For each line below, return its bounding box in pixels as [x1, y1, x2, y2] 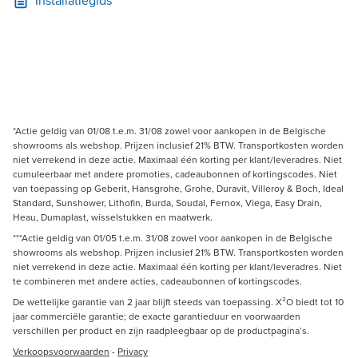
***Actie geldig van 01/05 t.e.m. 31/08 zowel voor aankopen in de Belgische [13, 230, 332, 245]
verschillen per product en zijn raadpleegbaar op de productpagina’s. [13, 323, 312, 338]
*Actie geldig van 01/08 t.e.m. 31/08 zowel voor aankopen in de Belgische [13, 123, 326, 138]
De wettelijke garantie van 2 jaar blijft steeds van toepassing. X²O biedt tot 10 [13, 294, 344, 309]
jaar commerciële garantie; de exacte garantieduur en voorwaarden [13, 308, 300, 324]
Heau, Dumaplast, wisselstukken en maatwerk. [13, 209, 215, 225]
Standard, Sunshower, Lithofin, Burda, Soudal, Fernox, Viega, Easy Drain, [13, 195, 322, 210]
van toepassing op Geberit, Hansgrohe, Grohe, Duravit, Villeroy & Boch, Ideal [13, 181, 344, 196]
